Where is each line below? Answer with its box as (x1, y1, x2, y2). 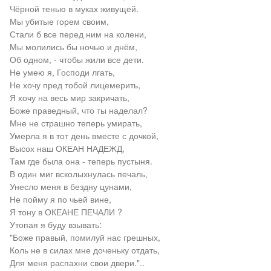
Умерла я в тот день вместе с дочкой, (9, 129, 158, 142)
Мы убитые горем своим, (9, 15, 109, 27)
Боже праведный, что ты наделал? (9, 104, 148, 116)
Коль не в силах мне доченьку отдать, (9, 244, 160, 256)
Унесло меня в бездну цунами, (9, 180, 132, 192)
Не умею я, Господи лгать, (9, 66, 115, 78)
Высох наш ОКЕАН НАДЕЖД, (9, 142, 125, 154)
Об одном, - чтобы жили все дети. (9, 53, 144, 65)
